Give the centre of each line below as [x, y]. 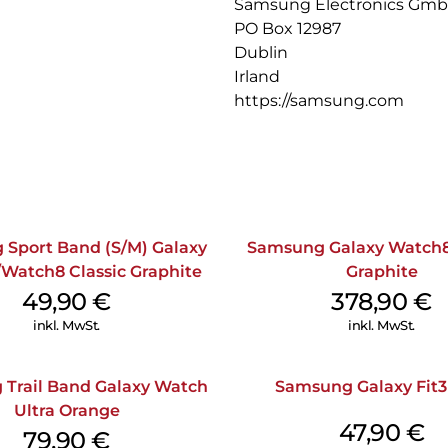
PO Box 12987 [287, 29]
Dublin [261, 53]
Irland [257, 77]
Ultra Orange [66, 410]
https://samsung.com [319, 101]
